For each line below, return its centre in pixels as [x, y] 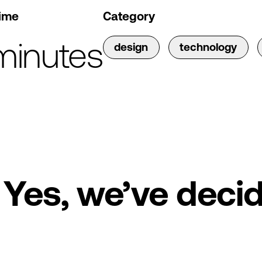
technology [208, 47]
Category [129, 16]
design [131, 47]
